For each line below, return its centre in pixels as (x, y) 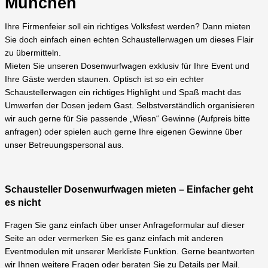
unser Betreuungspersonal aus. (64, 145)
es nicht (23, 202)
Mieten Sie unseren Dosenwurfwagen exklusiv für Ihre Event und (127, 66)
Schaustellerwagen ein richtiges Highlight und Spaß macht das (123, 93)
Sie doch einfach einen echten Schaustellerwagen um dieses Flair (129, 40)
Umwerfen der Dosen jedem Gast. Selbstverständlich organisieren (130, 106)
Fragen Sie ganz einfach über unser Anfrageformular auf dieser (125, 225)
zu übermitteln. (33, 53)
